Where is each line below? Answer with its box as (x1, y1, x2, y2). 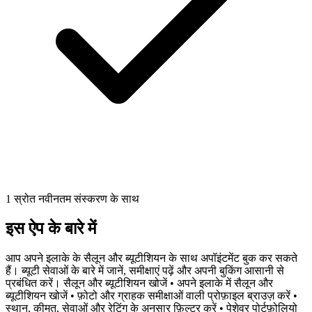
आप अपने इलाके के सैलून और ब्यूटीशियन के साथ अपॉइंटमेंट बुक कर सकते (6, 252, 297, 265)
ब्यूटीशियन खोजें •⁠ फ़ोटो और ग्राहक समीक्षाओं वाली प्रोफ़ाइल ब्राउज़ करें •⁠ (6, 290, 297, 302)
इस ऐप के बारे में (6, 219, 96, 238)
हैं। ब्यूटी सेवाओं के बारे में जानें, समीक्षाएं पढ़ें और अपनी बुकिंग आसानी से (6, 265, 284, 277)
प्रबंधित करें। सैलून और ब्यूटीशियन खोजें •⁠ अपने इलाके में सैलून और (6, 277, 273, 290)
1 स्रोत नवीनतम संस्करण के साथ (6, 193, 139, 205)
